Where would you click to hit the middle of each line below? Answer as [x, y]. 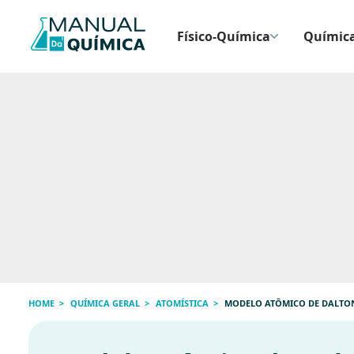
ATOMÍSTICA [182, 303]
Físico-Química [223, 36]
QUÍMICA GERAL [105, 303]
